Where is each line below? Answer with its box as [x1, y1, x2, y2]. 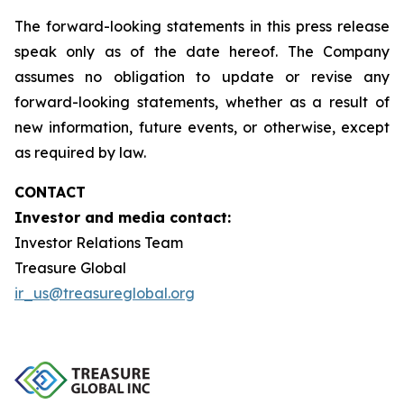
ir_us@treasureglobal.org [14, 284, 195, 302]
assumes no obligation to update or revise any [14, 68, 390, 86]
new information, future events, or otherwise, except [14, 118, 390, 136]
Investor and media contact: [14, 208, 231, 226]
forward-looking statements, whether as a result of [14, 93, 390, 111]
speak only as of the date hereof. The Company [14, 42, 390, 60]
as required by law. [14, 143, 146, 161]
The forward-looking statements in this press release [14, 17, 390, 35]
